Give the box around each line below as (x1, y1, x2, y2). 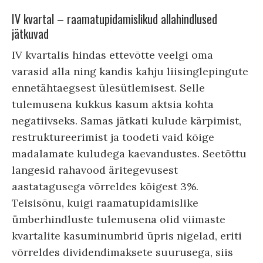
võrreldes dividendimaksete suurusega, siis (12, 245, 233, 259)
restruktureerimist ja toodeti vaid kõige (12, 130, 214, 144)
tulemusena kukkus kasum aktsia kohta (12, 97, 214, 111)
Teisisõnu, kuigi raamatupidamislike (12, 195, 198, 210)
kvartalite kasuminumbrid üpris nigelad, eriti (12, 228, 242, 242)
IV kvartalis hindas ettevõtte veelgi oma (12, 48, 213, 62)
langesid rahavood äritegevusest (12, 163, 178, 177)
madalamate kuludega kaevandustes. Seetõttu (12, 146, 247, 160)
